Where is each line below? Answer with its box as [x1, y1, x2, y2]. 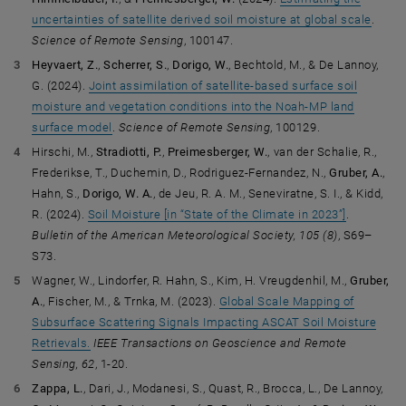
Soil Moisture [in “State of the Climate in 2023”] [87, 208, 346, 221]
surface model [32, 121, 112, 134]
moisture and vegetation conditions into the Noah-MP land [32, 100, 354, 113]
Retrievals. [32, 336, 91, 350]
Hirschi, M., [32, 145, 96, 159]
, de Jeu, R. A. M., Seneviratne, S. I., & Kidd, [152, 187, 383, 200]
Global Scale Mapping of [218, 295, 354, 308]
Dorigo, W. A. [82, 187, 153, 200]
